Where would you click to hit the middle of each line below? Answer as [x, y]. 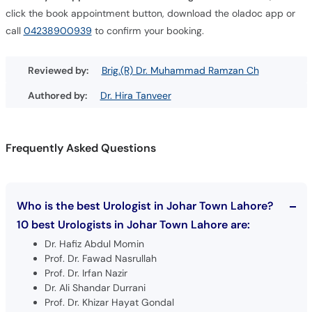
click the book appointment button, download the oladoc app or [150, 13]
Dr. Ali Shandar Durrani [95, 287]
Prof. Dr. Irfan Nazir [86, 273]
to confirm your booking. [148, 31]
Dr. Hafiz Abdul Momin [94, 243]
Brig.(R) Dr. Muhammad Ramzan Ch [180, 70]
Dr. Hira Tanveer [135, 95]
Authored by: [58, 95]
